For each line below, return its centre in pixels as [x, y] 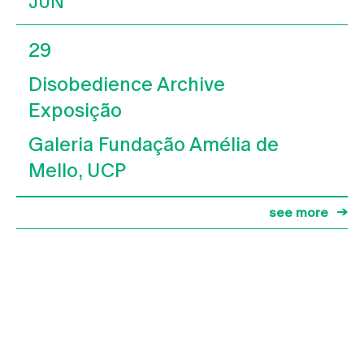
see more [299, 212]
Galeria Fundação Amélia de [154, 144]
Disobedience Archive [127, 84]
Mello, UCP [77, 170]
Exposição [75, 110]
